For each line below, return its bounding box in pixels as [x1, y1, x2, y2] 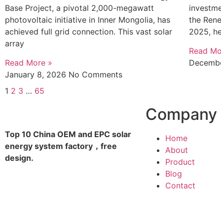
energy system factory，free [5, 141, 117, 151]
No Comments [69, 69, 122, 79]
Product [165, 156, 195, 167]
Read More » [5, 57, 52, 68]
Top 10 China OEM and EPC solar [5, 129, 131, 139]
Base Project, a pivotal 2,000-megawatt [5, 3, 154, 13]
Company [146, 104, 217, 124]
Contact [165, 180, 195, 190]
